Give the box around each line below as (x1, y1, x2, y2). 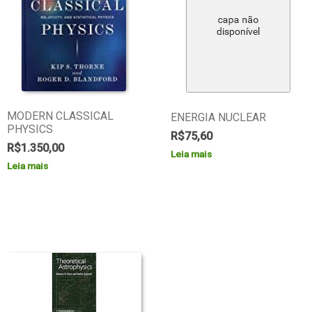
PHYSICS (6, 123, 53, 136)
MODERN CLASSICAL (6, 109, 114, 123)
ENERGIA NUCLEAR (171, 111, 267, 125)
